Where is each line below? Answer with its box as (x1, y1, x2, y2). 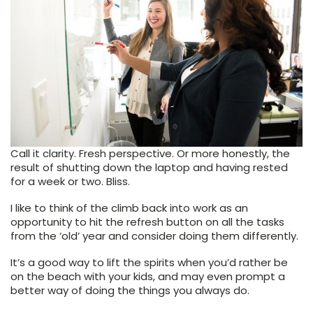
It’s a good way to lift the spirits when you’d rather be (10, 254, 288, 270)
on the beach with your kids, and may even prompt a (10, 268, 285, 284)
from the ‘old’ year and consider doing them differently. (10, 228, 301, 243)
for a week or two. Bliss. (10, 173, 133, 189)
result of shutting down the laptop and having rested (10, 159, 288, 175)
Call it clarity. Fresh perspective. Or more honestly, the (10, 145, 290, 161)
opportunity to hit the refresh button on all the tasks (10, 214, 284, 229)
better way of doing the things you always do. (10, 282, 249, 298)
